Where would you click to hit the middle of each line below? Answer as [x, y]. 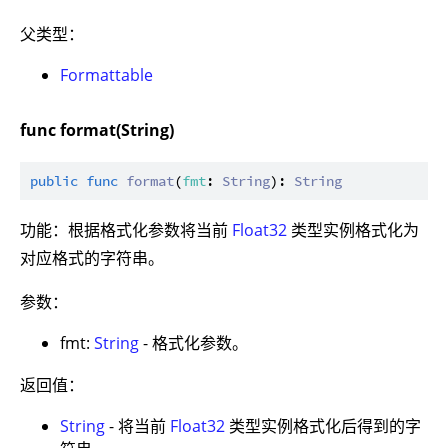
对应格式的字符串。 [92, 258]
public [54, 181]
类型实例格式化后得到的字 [323, 426]
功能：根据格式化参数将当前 [126, 230]
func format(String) [97, 130]
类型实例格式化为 [353, 230]
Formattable [106, 75]
